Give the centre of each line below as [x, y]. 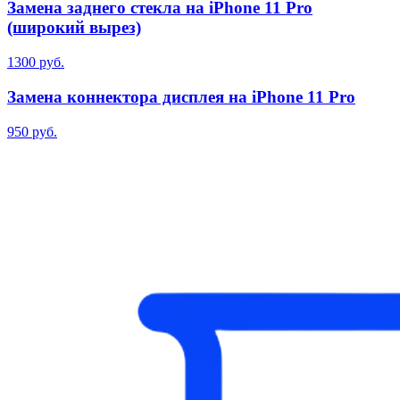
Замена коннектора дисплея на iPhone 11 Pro [181, 96]
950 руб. [32, 131]
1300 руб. [36, 62]
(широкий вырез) [74, 28]
